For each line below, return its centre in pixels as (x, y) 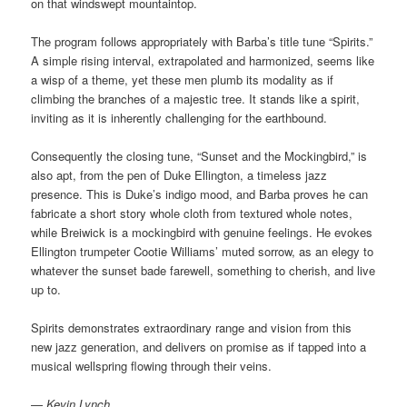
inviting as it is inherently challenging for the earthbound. (179, 118)
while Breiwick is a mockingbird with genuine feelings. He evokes (202, 233)
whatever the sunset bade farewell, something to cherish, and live (203, 271)
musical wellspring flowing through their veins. (152, 366)
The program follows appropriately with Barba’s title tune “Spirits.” (202, 42)
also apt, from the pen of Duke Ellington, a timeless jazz (179, 175)
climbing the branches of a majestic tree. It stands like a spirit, (196, 99)
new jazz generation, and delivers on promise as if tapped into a (199, 347)
